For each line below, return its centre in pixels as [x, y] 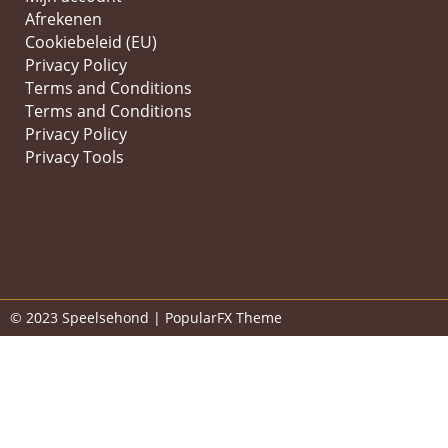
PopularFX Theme [223, 318]
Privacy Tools [74, 157]
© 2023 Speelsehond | [87, 318]
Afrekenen [63, 19]
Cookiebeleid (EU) [91, 42]
